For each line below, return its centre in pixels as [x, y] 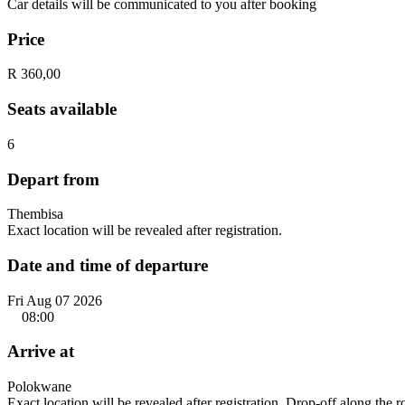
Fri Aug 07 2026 [55, 300]
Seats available [62, 109]
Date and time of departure [108, 265]
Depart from [53, 179]
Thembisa [35, 214]
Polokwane [39, 387]
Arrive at [41, 352]
